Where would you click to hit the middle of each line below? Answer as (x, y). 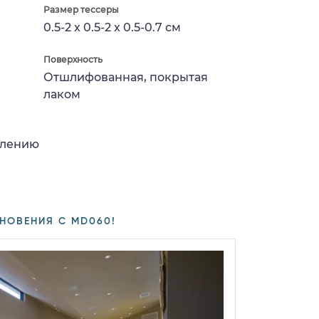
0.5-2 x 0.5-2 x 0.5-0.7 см (112, 27)
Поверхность (73, 59)
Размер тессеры (81, 9)
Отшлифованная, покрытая (126, 77)
